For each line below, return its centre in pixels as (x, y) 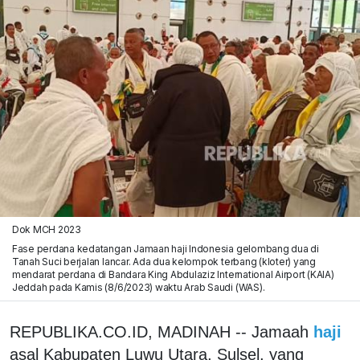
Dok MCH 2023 (46, 229)
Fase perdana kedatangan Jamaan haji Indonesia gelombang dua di (165, 248)
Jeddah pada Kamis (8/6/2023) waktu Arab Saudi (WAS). (138, 287)
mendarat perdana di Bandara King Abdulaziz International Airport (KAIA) (173, 274)
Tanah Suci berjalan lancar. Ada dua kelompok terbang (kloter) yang (164, 261)
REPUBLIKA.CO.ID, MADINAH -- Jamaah (159, 331)
